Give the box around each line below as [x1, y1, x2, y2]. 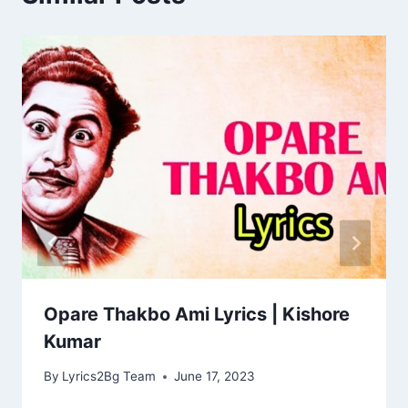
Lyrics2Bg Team [62, 369, 157, 384]
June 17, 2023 [174, 369, 256, 384]
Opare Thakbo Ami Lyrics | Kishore [44, 302, 350, 325]
